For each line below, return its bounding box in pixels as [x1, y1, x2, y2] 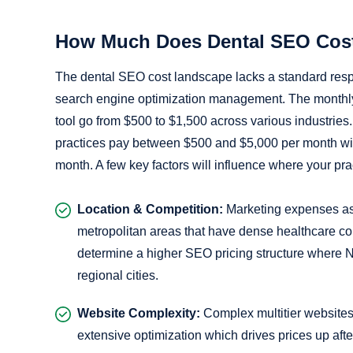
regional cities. [77, 268, 158, 282]
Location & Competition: [77, 202, 223, 216]
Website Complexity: [77, 306, 200, 320]
